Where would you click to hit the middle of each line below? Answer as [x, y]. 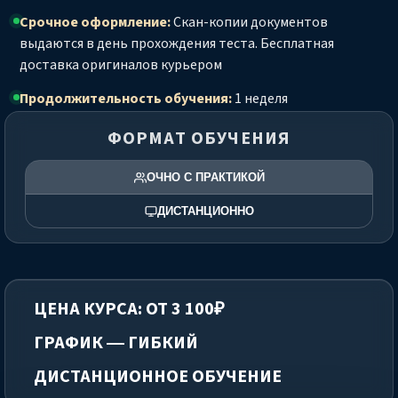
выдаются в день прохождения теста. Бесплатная [177, 44]
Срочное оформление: [95, 23]
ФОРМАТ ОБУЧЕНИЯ [199, 139]
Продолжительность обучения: [126, 99]
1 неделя [260, 99]
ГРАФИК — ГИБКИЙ [116, 343]
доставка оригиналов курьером [121, 65]
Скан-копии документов [249, 23]
